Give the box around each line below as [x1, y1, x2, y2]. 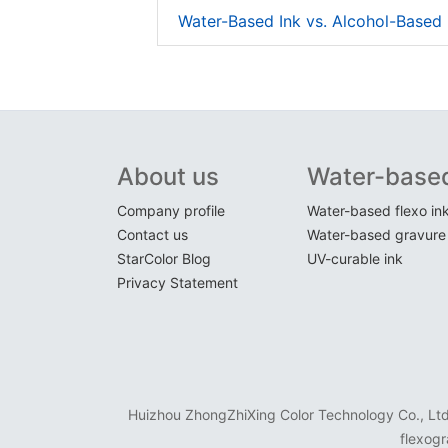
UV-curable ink [307, 250, 403, 267]
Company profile [117, 202, 225, 219]
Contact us [117, 226, 188, 243]
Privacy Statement [117, 274, 238, 291]
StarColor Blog [117, 250, 211, 267]
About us [117, 162, 219, 191]
